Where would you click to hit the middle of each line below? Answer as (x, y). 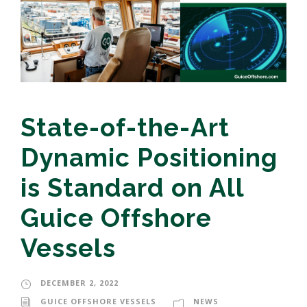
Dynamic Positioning (149, 158)
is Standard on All (132, 188)
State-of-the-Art (125, 128)
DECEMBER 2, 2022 (79, 283)
